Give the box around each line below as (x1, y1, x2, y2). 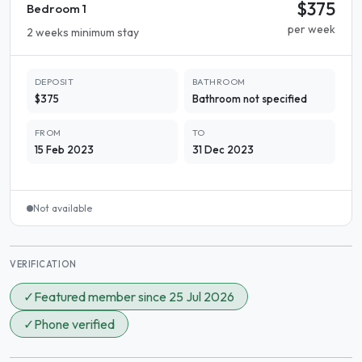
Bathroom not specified (192, 92, 307, 106)
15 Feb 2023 (35, 143, 94, 157)
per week (288, 22, 335, 37)
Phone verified (34, 316, 115, 333)
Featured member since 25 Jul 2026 (34, 288, 234, 305)
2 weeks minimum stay (27, 25, 139, 40)
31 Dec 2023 (192, 143, 254, 157)
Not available (33, 202, 92, 215)
